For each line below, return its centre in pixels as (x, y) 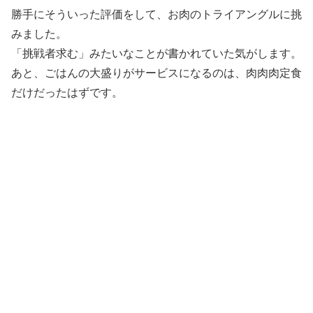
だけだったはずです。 (67, 92)
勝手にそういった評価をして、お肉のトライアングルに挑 (156, 14)
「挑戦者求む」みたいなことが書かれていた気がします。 (156, 53)
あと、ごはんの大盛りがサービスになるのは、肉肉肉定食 (156, 73)
